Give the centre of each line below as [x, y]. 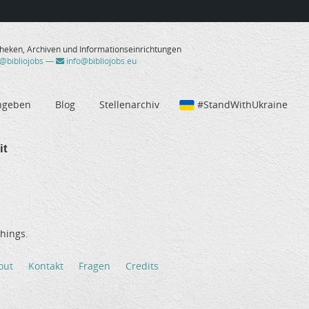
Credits [142, 266]
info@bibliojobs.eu [100, 61]
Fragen [94, 266]
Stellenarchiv [129, 104]
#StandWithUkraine [242, 104]
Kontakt [46, 266]
